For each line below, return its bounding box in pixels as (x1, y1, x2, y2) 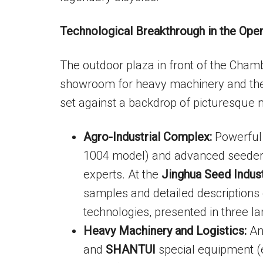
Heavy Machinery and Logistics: (83, 224, 247, 238)
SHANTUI (106, 242, 156, 257)
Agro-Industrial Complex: (83, 130, 212, 144)
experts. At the (83, 167, 161, 181)
